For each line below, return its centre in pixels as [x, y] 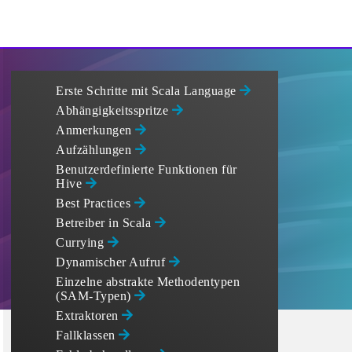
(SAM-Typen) [95, 296]
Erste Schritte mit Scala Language [148, 91]
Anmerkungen [95, 130]
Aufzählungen [95, 150]
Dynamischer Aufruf [112, 262]
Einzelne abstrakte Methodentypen [148, 282]
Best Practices [95, 203]
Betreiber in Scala [105, 223]
